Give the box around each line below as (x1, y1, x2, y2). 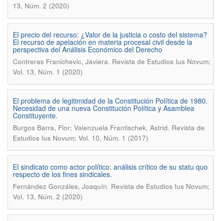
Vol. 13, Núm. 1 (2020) (13, 67, 83, 76)
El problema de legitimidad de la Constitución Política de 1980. (13, 96, 208, 106)
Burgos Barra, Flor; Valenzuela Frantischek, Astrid (13, 123, 168, 132)
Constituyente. (13, 110, 58, 120)
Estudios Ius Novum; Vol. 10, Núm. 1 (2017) (13, 133, 148, 143)
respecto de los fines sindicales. (13, 169, 112, 179)
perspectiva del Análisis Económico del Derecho (13, 44, 162, 54)
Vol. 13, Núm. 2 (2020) (13, 192, 83, 201)
